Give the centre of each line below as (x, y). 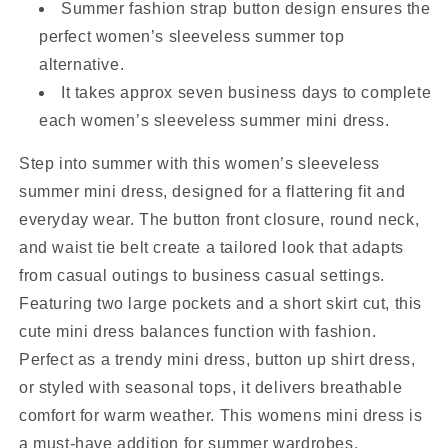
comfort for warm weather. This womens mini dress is (221, 416)
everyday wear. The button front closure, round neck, (219, 220)
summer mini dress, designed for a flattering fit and (212, 192)
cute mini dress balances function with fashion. (198, 332)
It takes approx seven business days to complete (246, 93)
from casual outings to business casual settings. (202, 276)
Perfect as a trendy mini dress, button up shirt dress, (217, 360)
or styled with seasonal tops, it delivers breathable (211, 388)
